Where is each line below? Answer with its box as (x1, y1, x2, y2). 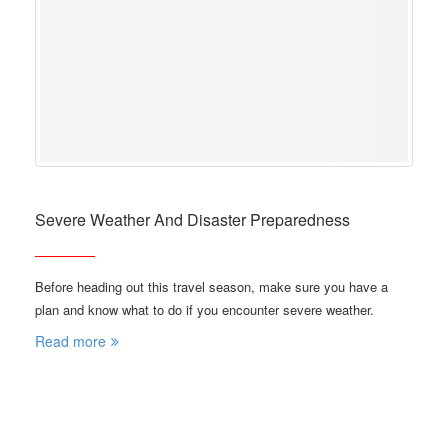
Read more (35, 331, 106, 351)
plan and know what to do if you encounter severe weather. (35, 300, 374, 319)
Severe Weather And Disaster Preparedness (35, 208, 350, 231)
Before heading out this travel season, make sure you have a (35, 277, 388, 296)
